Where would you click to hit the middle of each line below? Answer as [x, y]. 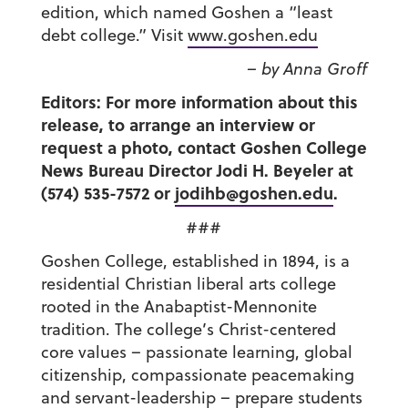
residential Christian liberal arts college [188, 284]
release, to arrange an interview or [178, 125]
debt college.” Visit [114, 36]
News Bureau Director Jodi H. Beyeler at [197, 171]
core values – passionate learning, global [196, 352]
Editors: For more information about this [199, 102]
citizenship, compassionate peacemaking [197, 375]
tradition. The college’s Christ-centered [188, 330]
